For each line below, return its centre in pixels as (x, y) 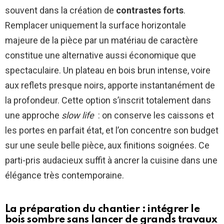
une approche (33, 115)
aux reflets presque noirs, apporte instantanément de (110, 85)
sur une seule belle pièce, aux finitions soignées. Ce (107, 145)
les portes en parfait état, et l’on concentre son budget (112, 130)
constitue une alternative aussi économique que (100, 55)
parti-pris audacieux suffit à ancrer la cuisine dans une (111, 160)
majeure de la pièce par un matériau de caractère (101, 40)
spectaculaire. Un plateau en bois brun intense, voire (108, 70)
